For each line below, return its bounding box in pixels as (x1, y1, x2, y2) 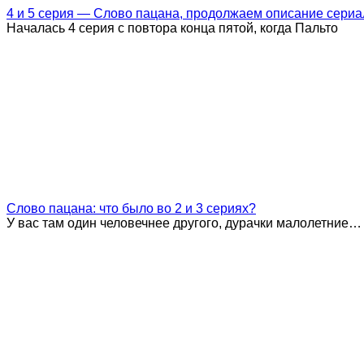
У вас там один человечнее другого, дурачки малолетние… (6, 215, 362, 230)
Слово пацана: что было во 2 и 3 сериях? (6, 201, 256, 215)
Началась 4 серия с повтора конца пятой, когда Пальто (6, 20, 338, 35)
